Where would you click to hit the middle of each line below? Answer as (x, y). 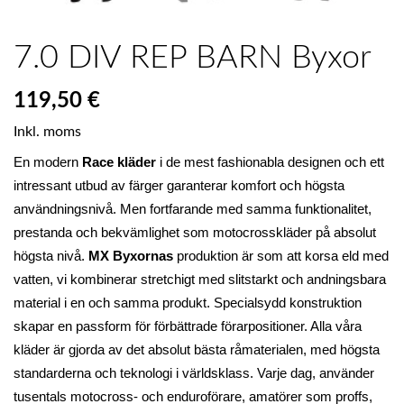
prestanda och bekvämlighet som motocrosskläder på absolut (195, 232)
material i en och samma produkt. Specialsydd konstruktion (188, 303)
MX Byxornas (131, 256)
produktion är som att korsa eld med (281, 256)
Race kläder (119, 162)
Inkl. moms (47, 131)
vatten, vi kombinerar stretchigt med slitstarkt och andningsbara (200, 279)
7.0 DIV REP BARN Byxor (193, 58)
